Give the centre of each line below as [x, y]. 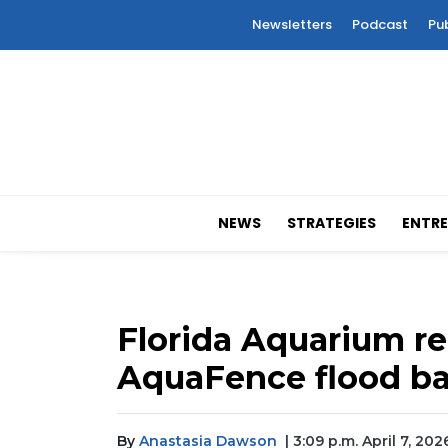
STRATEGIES [332, 223]
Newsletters [292, 24]
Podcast [380, 24]
